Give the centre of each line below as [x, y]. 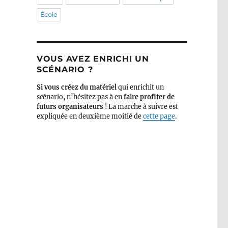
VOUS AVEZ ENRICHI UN [93, 59]
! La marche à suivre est [140, 107]
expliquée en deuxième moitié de [90, 117]
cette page [159, 117]
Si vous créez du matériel [76, 88]
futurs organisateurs [70, 107]
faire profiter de [149, 97]
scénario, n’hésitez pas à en [80, 97]
